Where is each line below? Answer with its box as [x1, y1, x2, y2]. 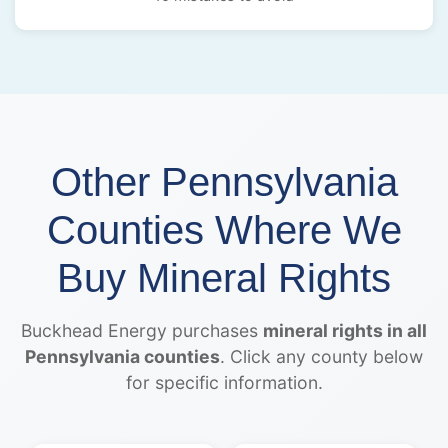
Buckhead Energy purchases [21, 319, 263, 341]
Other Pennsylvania [50, 159, 398, 204]
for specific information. [125, 371, 323, 393]
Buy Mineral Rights [57, 255, 391, 300]
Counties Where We [46, 207, 402, 252]
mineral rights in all [263, 319, 427, 341]
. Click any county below [220, 345, 423, 367]
